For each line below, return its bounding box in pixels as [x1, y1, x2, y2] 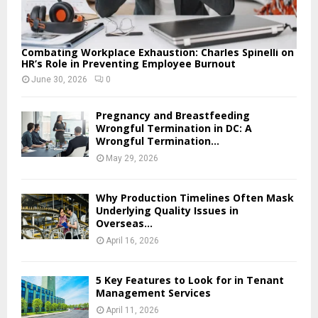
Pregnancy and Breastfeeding [96, 109, 250, 123]
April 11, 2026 [106, 305, 159, 316]
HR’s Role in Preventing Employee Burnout [21, 57, 236, 71]
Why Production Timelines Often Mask [96, 191, 294, 205]
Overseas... [96, 216, 153, 231]
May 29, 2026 [106, 153, 158, 164]
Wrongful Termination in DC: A [96, 121, 252, 136]
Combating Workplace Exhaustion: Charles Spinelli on [21, 45, 294, 60]
